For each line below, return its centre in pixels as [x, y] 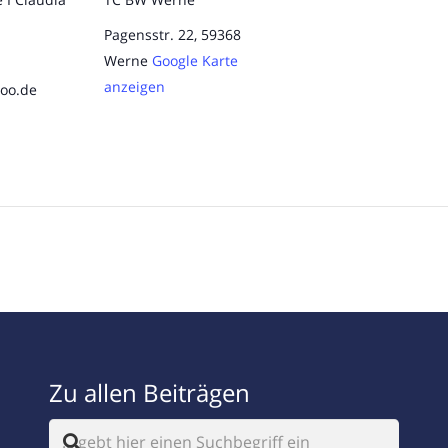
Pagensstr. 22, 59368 [172, 34]
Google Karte [195, 60]
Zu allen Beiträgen [150, 393]
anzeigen [134, 86]
